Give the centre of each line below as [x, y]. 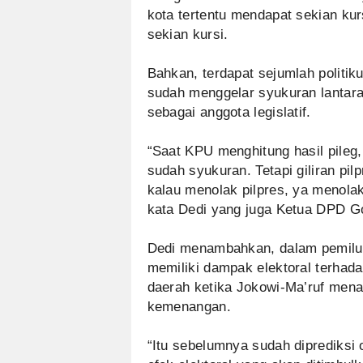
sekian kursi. [188, 34]
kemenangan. [189, 307]
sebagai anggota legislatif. [229, 112]
